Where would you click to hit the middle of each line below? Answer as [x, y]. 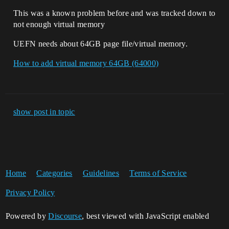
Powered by [27, 216]
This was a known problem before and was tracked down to [114, 13]
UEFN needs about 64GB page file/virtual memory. [101, 44]
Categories [54, 173]
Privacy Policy [30, 192]
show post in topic [44, 112]
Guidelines [101, 173]
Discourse [65, 216]
